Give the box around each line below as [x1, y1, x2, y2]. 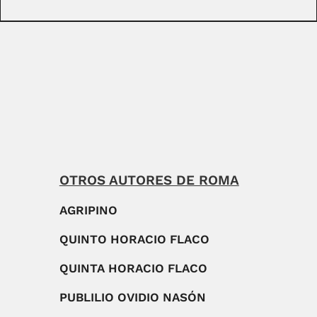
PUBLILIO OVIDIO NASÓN [59, 290, 206, 305]
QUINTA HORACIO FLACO [59, 261, 207, 276]
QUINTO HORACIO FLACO [59, 232, 209, 247]
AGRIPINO [59, 203, 117, 218]
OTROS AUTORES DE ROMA [59, 172, 239, 189]
